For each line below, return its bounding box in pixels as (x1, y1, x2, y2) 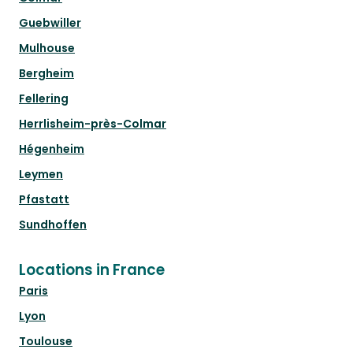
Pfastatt (19, 191, 69, 208)
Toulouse (19, 333, 72, 350)
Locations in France (19, 259, 165, 281)
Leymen (19, 166, 63, 183)
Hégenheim (19, 141, 84, 158)
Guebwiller (19, 15, 81, 32)
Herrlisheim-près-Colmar (19, 116, 166, 132)
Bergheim (19, 65, 74, 82)
